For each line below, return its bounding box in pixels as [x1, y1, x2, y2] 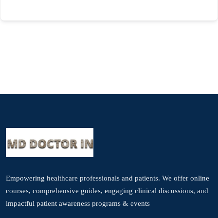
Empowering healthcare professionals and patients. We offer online [6, 174, 209, 182]
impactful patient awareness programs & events [6, 200, 150, 208]
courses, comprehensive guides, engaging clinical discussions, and [6, 187, 208, 195]
